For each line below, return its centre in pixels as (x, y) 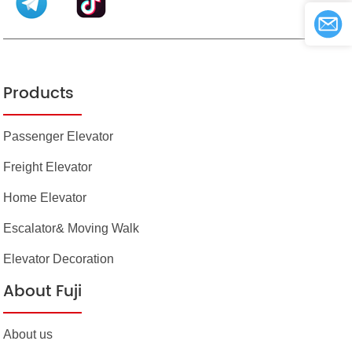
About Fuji (43, 292)
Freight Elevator (48, 167)
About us (28, 335)
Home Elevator (45, 198)
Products (39, 94)
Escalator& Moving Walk (71, 229)
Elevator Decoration (59, 259)
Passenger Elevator (59, 137)
